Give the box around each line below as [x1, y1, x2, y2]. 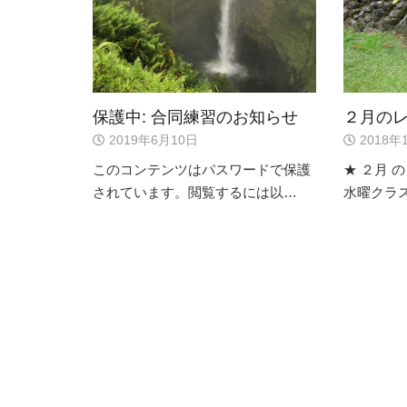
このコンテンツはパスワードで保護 [93, 162, 311, 178]
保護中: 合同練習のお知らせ [93, 107, 298, 126]
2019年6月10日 [105, 133, 198, 147]
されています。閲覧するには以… [93, 184, 297, 201]
